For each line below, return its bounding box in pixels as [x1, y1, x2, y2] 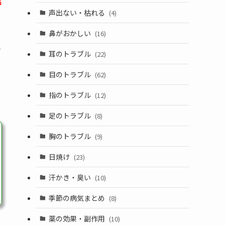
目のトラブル [48, 69, 92, 79]
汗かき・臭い [48, 172, 92, 182]
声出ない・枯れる [48, 7, 106, 18]
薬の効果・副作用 [48, 213, 106, 223]
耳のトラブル [48, 48, 92, 59]
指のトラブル [48, 89, 92, 100]
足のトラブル [48, 110, 92, 121]
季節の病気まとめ [48, 192, 106, 203]
